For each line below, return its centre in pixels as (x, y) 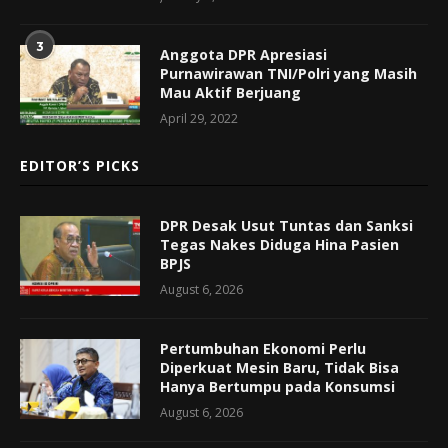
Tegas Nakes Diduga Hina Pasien (279, 245)
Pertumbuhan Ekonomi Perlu (263, 349)
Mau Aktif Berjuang (230, 93)
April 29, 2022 (199, 119)
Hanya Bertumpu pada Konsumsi (277, 387)
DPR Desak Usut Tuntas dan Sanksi (286, 226)
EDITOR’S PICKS (80, 166)
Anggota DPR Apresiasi (243, 55)
